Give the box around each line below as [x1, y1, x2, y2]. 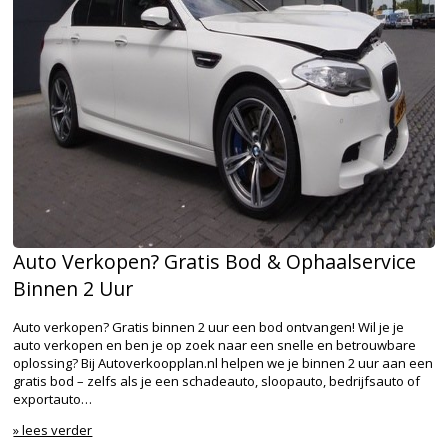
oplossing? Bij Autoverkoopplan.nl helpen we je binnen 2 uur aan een [13, 354, 434, 373]
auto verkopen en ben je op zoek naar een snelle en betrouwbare [13, 336, 417, 355]
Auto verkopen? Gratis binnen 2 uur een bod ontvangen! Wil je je [13, 318, 405, 337]
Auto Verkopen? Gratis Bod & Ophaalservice [13, 248, 417, 276]
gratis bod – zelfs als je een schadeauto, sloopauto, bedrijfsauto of [13, 372, 421, 391]
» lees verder [13, 421, 93, 440]
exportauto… [13, 390, 93, 409]
